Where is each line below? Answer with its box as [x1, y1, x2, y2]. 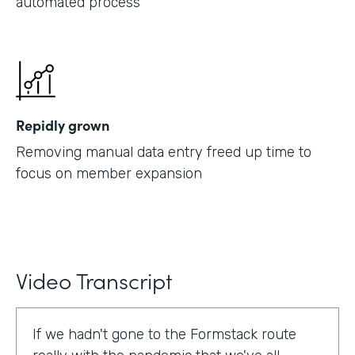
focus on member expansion [16, 165, 202, 182]
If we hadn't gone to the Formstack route [32, 326, 296, 343]
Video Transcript [16, 264, 172, 296]
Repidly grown [16, 115, 109, 135]
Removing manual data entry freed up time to [16, 143, 311, 161]
